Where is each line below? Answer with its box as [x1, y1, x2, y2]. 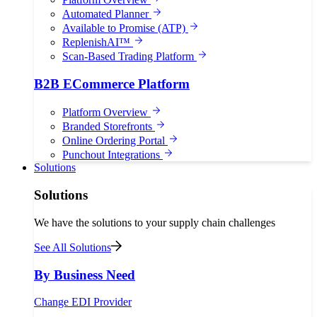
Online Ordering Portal [62, 134, 168, 147]
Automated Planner [62, 7, 151, 20]
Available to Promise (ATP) [62, 21, 188, 34]
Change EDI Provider [34, 296, 132, 309]
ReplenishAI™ [62, 35, 133, 48]
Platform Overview [62, 106, 151, 119]
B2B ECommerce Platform [34, 76, 190, 91]
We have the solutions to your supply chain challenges [34, 216, 275, 229]
